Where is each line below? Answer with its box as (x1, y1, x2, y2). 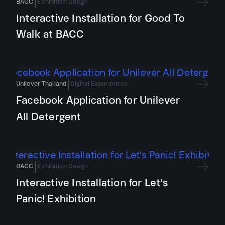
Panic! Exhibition (16, 190, 96, 207)
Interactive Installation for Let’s (16, 174, 168, 191)
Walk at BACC (16, 25, 84, 43)
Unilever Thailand (16, 78, 67, 89)
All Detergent (16, 107, 81, 125)
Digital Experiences (70, 78, 128, 89)
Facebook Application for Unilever (16, 91, 180, 109)
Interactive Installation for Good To (16, 9, 185, 27)
